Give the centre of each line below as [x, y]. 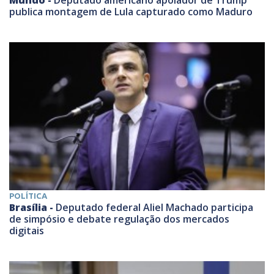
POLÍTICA [28, 195]
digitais [27, 230]
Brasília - [32, 207]
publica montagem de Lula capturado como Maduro [131, 12]
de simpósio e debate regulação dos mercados [119, 219]
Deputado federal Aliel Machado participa [154, 207]
